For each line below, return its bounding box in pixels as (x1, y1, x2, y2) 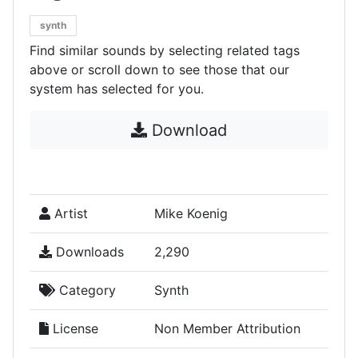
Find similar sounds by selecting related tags (30, 42, 300, 58)
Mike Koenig (154, 205, 228, 221)
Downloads (52, 244, 124, 260)
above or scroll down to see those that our (30, 62, 289, 78)
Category (55, 282, 116, 298)
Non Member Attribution (154, 320, 300, 336)
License (49, 320, 98, 336)
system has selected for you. (30, 81, 204, 97)
